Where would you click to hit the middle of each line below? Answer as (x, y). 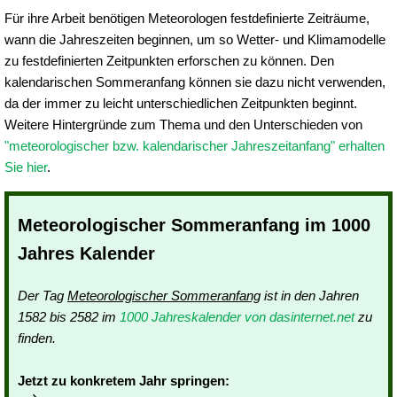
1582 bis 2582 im (69, 317)
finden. (37, 339)
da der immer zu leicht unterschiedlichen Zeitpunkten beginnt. (181, 104)
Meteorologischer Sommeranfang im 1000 (194, 226)
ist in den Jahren (310, 296)
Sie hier (26, 167)
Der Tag (43, 296)
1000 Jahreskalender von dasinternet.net (237, 317)
